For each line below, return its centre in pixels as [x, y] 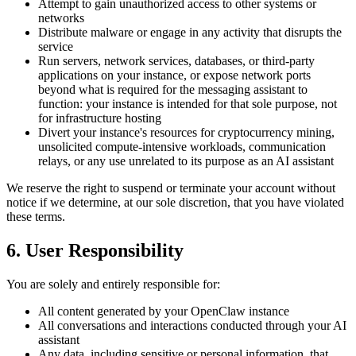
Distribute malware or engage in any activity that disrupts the [190, 32]
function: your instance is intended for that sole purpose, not [188, 103]
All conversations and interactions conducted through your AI [192, 325]
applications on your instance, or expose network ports [174, 75]
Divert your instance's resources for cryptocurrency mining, [186, 132]
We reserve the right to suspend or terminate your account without [171, 188]
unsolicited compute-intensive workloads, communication [182, 146]
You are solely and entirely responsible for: [113, 284]
